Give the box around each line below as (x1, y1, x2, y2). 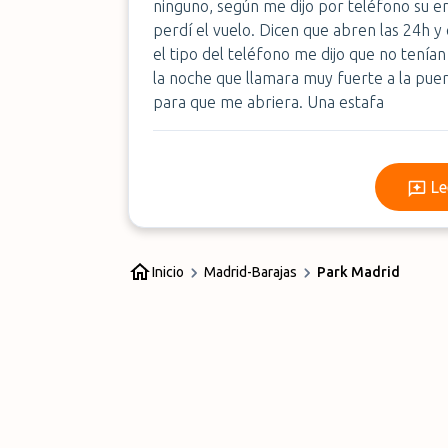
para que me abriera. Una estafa (153, 93, 384, 111)
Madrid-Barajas (204, 264, 297, 280)
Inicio (152, 264, 184, 280)
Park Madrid (317, 264, 400, 280)
